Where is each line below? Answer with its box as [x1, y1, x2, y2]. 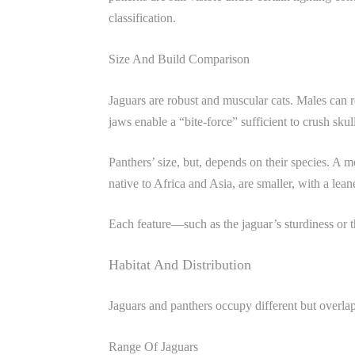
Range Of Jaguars [109, 340, 198, 353]
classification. [109, 11, 176, 25]
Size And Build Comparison [109, 52, 250, 66]
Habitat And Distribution [109, 257, 251, 273]
